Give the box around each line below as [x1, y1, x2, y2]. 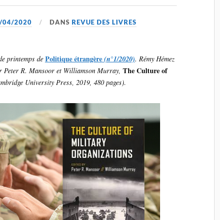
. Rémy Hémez [135, 54, 175, 63]
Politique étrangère [45, 53, 102, 64]
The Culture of [122, 65, 167, 76]
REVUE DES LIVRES [72, 18, 137, 26]
